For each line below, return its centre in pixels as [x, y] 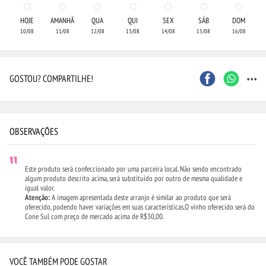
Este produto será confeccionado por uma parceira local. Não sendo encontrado [133, 169]
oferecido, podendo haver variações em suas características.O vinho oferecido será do [140, 207]
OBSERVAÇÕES [34, 131]
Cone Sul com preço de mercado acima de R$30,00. [94, 216]
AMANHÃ [63, 20]
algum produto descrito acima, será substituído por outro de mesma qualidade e [134, 178]
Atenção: [37, 197]
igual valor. [40, 188]
